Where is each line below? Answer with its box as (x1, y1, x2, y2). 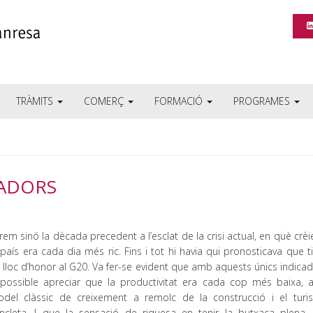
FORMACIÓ (154, 94, 205, 108)
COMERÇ (84, 94, 126, 108)
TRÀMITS (16, 94, 56, 108)
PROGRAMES (233, 94, 293, 108)
